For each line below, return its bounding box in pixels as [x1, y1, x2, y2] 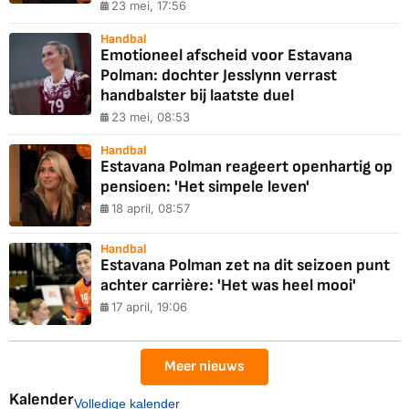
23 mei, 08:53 [111, 109, 190, 124]
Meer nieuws [164, 357, 245, 375]
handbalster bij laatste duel [100, 85, 294, 105]
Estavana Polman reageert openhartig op [100, 156, 393, 176]
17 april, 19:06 [111, 299, 187, 314]
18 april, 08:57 [111, 200, 190, 215]
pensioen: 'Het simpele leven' [100, 176, 309, 196]
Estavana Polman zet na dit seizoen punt [100, 255, 390, 275]
